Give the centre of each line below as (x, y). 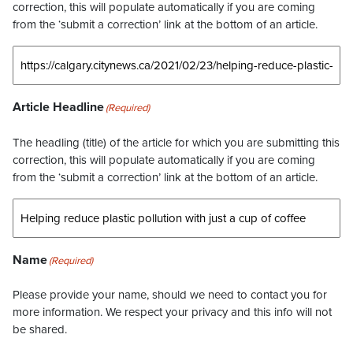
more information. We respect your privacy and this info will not (172, 312)
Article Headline (58, 107)
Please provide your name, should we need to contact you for (170, 295)
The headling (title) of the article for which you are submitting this (176, 143)
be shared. (40, 329)
